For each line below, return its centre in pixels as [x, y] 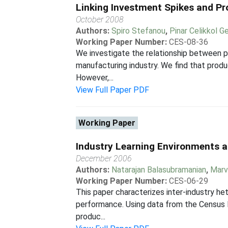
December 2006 [104, 159]
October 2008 [100, 20]
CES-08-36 [189, 42]
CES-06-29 [189, 181]
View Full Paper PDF [113, 90]
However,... [95, 78]
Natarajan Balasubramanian [159, 170]
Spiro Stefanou [139, 31]
